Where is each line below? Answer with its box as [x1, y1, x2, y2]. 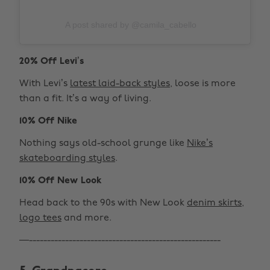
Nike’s [187, 139, 213, 148]
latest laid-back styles [70, 79, 170, 89]
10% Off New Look [19, 176, 102, 186]
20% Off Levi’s [19, 57, 84, 66]
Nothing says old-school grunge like [19, 139, 187, 148]
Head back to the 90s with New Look [19, 198, 187, 208]
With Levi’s [19, 79, 70, 89]
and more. [61, 213, 111, 223]
